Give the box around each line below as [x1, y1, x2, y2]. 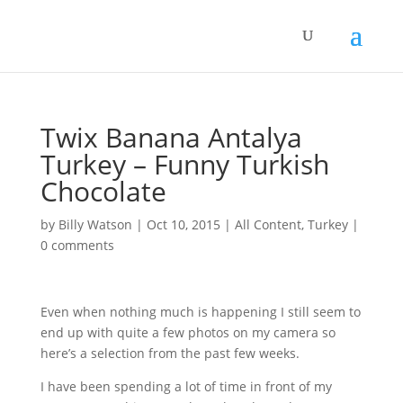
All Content [234, 216, 301, 233]
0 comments [40, 237, 114, 254]
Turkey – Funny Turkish [40, 146, 329, 183]
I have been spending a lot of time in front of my [40, 378, 332, 395]
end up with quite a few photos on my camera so [40, 324, 336, 341]
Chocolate [40, 173, 166, 210]
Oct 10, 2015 [146, 216, 220, 233]
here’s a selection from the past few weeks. [40, 345, 300, 362]
